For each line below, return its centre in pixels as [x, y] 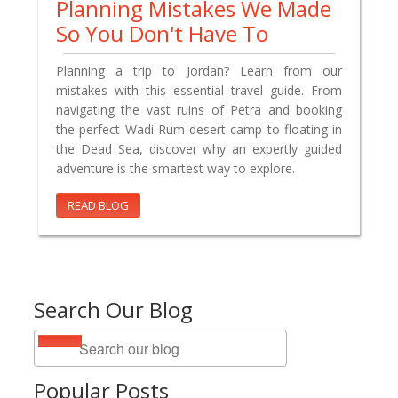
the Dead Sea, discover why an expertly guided [199, 149]
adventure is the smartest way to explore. [175, 169]
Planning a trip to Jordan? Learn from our [199, 71]
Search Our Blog [113, 310]
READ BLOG [98, 206]
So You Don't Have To [162, 34]
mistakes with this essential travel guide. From [199, 91]
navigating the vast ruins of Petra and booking [199, 110]
